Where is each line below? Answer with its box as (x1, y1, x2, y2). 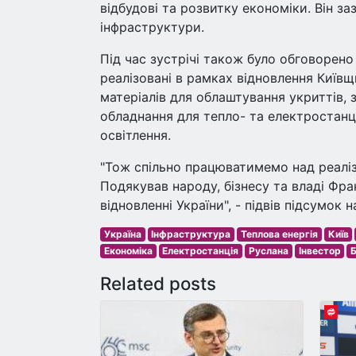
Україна (103, 227, 141, 240)
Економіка (103, 244, 153, 257)
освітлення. (100, 126, 171, 143)
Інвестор (298, 244, 341, 257)
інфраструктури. (100, 18, 204, 35)
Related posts (100, 272, 216, 294)
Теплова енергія (240, 227, 318, 240)
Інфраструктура (151, 227, 231, 240)
